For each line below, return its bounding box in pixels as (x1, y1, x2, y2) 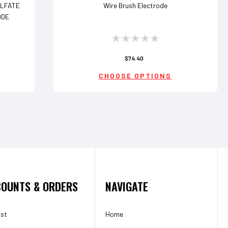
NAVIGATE (105, 178, 148, 195)
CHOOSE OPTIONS (99, 71, 172, 80)
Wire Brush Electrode (103, 1, 167, 10)
